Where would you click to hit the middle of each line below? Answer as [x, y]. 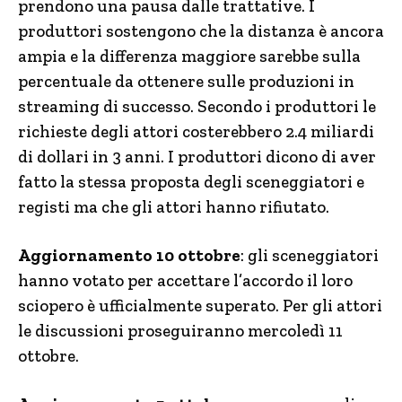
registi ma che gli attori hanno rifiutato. [174, 207]
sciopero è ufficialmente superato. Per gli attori [200, 306]
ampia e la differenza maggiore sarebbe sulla [189, 56]
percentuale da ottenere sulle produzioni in [186, 81]
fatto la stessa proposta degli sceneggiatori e [191, 182]
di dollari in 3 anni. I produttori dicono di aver [197, 157]
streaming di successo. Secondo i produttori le [197, 106]
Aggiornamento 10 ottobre [129, 255]
